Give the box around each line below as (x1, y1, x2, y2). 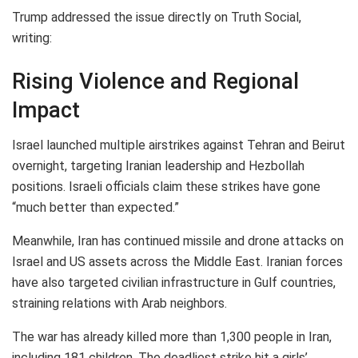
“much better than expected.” (12, 200, 179, 216)
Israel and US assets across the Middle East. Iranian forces (12, 254, 343, 270)
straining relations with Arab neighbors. (12, 296, 227, 312)
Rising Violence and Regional (12, 68, 299, 94)
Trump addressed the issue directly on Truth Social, (12, 10, 301, 26)
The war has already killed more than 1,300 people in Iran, (12, 329, 332, 345)
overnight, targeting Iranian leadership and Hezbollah (12, 158, 304, 174)
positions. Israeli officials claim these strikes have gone (12, 179, 320, 195)
